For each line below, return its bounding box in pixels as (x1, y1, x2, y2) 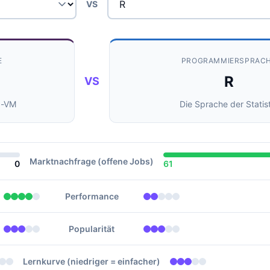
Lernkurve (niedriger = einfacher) (23, 256, 160, 266)
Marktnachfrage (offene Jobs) (30, 156, 154, 166)
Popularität (69, 224, 115, 234)
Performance (64, 191, 119, 201)
